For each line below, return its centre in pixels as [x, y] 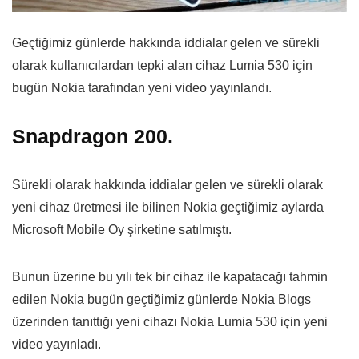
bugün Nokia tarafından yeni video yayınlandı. [142, 87]
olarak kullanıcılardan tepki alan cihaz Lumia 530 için [162, 65]
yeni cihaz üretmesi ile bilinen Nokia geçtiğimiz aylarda [168, 207]
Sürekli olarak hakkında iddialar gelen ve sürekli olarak [167, 184]
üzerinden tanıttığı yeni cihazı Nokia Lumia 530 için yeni [170, 321]
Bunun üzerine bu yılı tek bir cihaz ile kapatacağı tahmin [170, 276]
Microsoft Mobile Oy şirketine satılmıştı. [122, 229]
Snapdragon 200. [93, 136]
